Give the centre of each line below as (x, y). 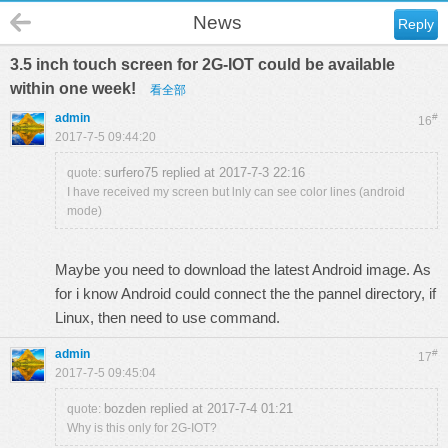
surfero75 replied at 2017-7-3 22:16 (204, 172)
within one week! (75, 88)
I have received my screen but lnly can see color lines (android (236, 192)
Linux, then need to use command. (167, 317)
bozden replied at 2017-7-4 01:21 (198, 408)
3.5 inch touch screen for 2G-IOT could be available (202, 64)
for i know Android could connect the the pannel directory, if (245, 293)
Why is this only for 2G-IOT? (142, 428)
